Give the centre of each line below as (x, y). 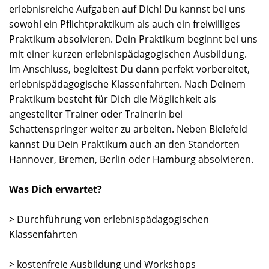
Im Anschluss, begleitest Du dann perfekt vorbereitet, (129, 69)
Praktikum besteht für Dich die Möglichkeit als (113, 99)
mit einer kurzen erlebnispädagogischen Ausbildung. (128, 54)
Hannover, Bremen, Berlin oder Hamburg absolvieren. (131, 159)
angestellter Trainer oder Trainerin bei (96, 114)
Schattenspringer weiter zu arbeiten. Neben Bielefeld (128, 129)
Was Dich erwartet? (56, 189)
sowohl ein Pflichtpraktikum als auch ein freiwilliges (125, 24)
